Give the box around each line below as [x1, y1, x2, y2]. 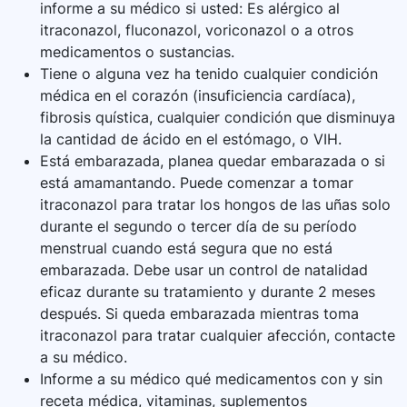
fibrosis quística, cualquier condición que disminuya [40, 108, 395, 127]
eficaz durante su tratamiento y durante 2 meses [40, 283, 375, 302]
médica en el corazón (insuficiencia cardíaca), [40, 86, 355, 105]
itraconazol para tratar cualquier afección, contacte [40, 326, 395, 345]
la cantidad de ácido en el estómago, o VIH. [40, 130, 342, 149]
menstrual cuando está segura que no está [40, 239, 333, 258]
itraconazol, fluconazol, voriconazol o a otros [40, 21, 353, 40]
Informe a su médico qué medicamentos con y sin [40, 370, 382, 389]
